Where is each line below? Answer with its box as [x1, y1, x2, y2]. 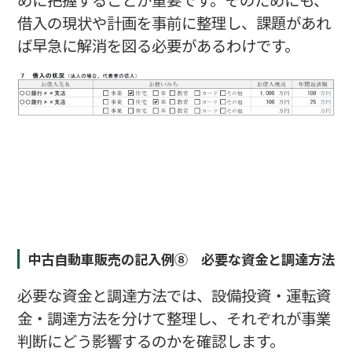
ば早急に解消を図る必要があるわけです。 [16, 34, 299, 57]
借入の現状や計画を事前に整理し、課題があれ [16, 11, 331, 34]
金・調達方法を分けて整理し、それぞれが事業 [16, 306, 331, 330]
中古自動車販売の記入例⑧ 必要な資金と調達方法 [27, 248, 335, 269]
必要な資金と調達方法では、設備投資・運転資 [16, 284, 331, 307]
